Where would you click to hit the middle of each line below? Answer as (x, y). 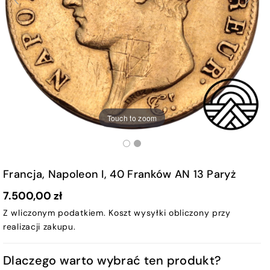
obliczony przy (198, 213)
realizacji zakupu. (39, 227)
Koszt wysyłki (137, 213)
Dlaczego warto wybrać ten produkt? (112, 261)
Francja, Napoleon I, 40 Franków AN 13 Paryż (119, 174)
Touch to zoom (132, 118)
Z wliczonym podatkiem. (56, 213)
